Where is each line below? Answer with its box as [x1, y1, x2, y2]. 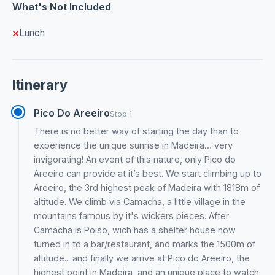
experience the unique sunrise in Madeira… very [34, 139, 233, 150]
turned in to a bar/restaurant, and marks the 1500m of [34, 238, 256, 249]
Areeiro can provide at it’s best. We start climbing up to [34, 168, 262, 179]
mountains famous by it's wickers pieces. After [34, 210, 230, 221]
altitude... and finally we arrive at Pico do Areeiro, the [34, 252, 250, 263]
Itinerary [12, 76, 68, 93]
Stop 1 [110, 109, 133, 118]
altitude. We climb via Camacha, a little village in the [34, 196, 246, 207]
